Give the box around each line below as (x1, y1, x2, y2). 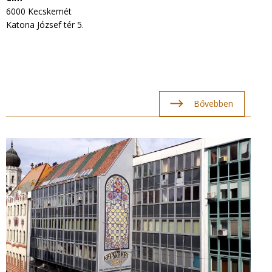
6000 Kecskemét (6, 5, 72, 18)
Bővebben (193, 98, 233, 109)
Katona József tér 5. (6, 19, 84, 31)
